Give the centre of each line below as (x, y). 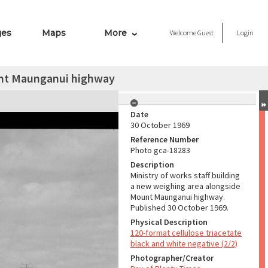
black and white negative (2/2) (184, 243)
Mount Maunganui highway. (178, 197)
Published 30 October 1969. (179, 208)
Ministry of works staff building (185, 175)
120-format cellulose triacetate (186, 233)
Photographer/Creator (172, 258)
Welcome (184, 33)
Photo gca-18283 (160, 150)
